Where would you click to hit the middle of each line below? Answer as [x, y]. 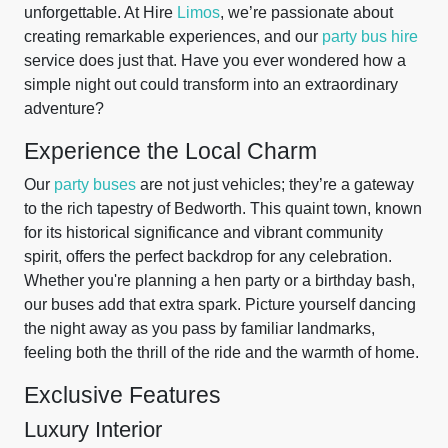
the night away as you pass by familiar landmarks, [199, 328]
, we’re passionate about [306, 12]
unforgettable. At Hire [100, 12]
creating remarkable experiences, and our [173, 36]
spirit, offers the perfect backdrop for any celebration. [208, 256]
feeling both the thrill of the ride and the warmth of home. [221, 352]
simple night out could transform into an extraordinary [211, 84]
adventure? [64, 108]
